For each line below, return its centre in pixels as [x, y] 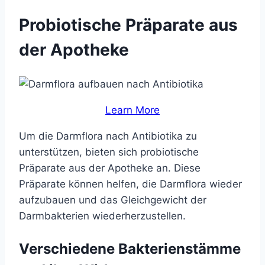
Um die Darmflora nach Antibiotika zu [108, 136]
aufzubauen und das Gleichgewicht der [113, 200]
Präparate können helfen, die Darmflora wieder [130, 184]
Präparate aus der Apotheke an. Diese [110, 168]
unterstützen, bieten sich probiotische [109, 152]
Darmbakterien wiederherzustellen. [102, 216]
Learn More [132, 110]
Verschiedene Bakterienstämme [130, 248]
